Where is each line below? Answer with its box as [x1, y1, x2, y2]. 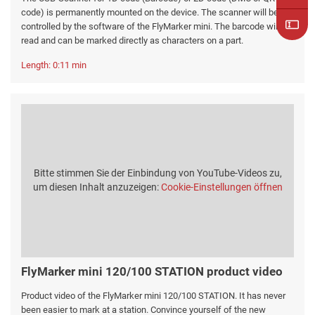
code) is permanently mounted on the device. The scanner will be [21, 7, 278, 18]
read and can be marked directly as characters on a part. [21, 35, 243, 46]
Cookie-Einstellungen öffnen [160, 181, 283, 193]
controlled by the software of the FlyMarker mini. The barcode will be [21, 21, 292, 32]
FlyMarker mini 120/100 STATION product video [21, 264, 283, 278]
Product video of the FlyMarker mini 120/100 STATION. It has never [21, 290, 285, 301]
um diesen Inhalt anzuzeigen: [32, 181, 161, 193]
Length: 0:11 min [21, 60, 86, 71]
